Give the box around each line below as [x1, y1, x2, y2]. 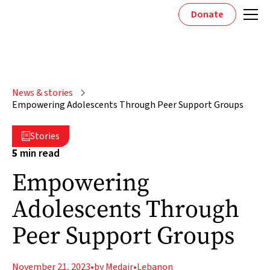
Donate [191, 8, 224, 21]
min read [17, 146, 60, 161]
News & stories [12, 86, 73, 99]
